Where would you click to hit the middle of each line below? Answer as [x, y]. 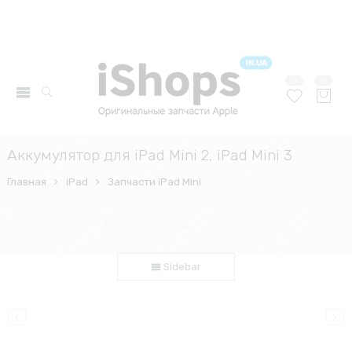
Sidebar [181, 267]
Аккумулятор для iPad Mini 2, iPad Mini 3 [150, 155]
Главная [27, 182]
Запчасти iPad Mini [154, 182]
